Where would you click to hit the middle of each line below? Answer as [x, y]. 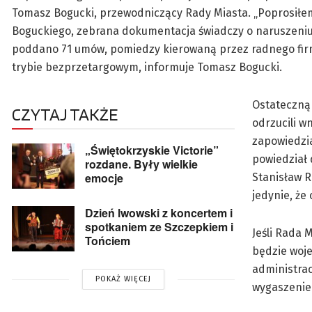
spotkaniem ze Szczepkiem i [159, 227]
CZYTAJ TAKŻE [65, 115]
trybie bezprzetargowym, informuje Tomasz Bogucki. [147, 68]
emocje [104, 178]
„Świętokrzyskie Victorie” [152, 150]
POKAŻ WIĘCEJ [123, 279]
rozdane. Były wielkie [141, 164]
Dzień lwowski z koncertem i [159, 213]
